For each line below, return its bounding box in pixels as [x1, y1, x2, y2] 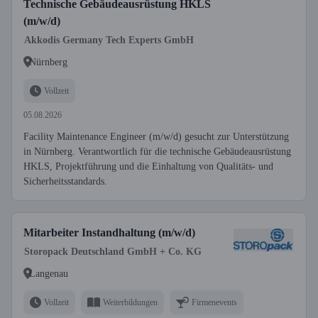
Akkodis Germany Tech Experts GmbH [24, 35, 194, 45]
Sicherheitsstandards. [23, 176, 107, 187]
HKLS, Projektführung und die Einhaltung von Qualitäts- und [23, 161, 273, 172]
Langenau [29, 268, 68, 279]
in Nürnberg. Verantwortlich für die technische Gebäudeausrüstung [23, 146, 291, 157]
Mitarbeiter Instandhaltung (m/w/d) [23, 226, 195, 238]
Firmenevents [192, 297, 237, 307]
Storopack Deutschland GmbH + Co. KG [24, 246, 202, 257]
